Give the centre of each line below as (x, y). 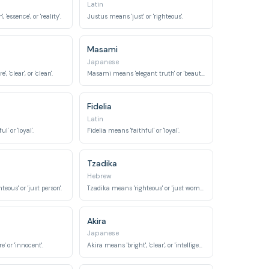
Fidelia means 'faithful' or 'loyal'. (133, 131)
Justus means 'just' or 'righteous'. (135, 16)
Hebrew (99, 176)
